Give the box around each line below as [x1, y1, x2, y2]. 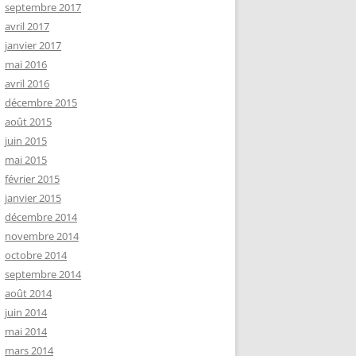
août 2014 [5, 286, 52, 300]
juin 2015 [5, 133, 47, 148]
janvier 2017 [5, 38, 61, 52]
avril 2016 [5, 76, 49, 91]
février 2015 [5, 172, 60, 186]
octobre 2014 [5, 248, 67, 262]
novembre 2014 [5, 229, 79, 243]
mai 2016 [5, 57, 47, 72]
